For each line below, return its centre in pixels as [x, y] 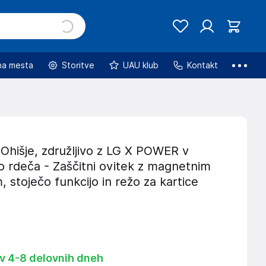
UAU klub [141, 65]
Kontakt [202, 65]
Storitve [78, 65]
